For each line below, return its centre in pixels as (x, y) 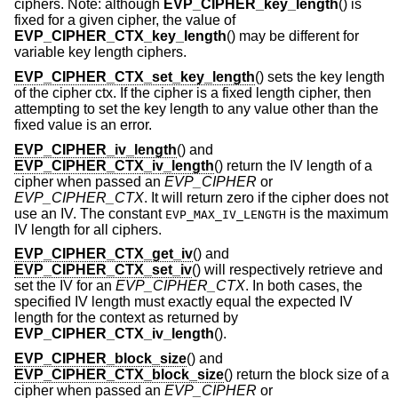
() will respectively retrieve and (287, 270)
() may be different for (293, 36)
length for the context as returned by (126, 318)
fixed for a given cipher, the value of (125, 20)
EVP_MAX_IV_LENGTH (226, 214)
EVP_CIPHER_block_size (100, 358)
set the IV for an (65, 286)
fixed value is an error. (83, 124)
